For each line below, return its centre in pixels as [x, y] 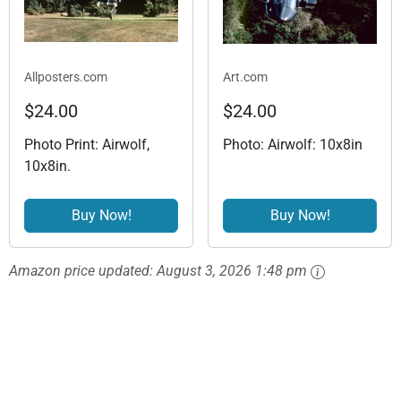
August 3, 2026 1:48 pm [232, 271]
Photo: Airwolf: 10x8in [293, 145]
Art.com [245, 77]
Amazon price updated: [83, 271]
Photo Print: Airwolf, [87, 145]
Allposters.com [66, 77]
